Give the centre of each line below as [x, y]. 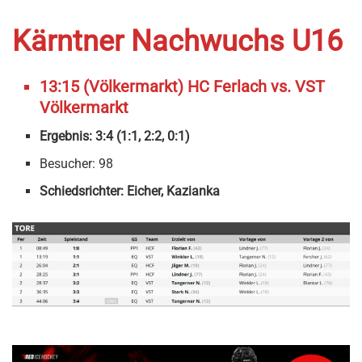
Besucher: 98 [77, 163]
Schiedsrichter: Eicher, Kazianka [130, 191]
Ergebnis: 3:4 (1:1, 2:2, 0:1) [115, 136]
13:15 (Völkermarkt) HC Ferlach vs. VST [183, 86]
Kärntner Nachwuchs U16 [177, 41]
